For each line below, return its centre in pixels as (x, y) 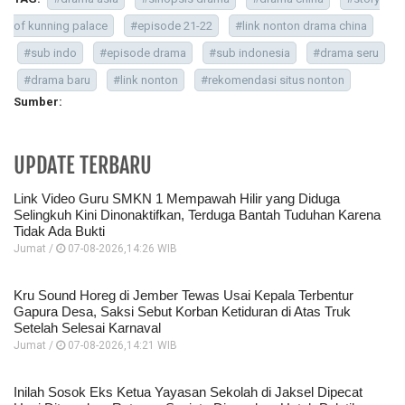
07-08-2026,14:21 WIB (121, 346)
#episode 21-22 (171, 26)
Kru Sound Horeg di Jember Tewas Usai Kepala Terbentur (184, 296)
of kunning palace (61, 26)
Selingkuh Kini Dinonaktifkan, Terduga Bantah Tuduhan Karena (197, 215)
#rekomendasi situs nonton (273, 80)
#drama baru (57, 80)
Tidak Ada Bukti (59, 231)
